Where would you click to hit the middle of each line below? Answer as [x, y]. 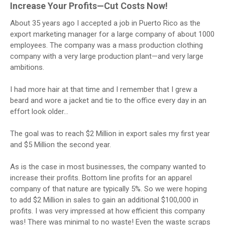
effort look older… [39, 111]
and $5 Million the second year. [61, 144]
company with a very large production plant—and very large [107, 56]
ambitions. [27, 67]
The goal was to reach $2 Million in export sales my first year [110, 133]
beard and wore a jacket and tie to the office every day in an [108, 100]
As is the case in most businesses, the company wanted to [108, 166]
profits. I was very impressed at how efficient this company [107, 211]
